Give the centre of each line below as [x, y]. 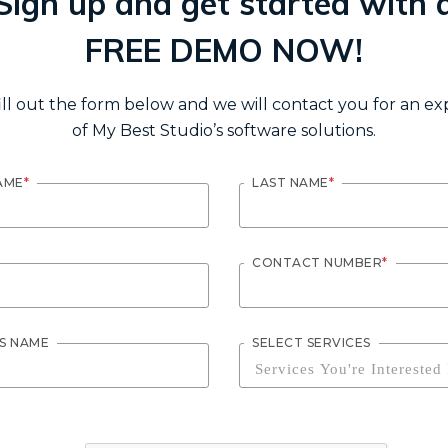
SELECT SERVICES [311, 343]
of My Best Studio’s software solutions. [224, 131]
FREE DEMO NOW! [224, 50]
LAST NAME [290, 183]
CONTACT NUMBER [317, 263]
